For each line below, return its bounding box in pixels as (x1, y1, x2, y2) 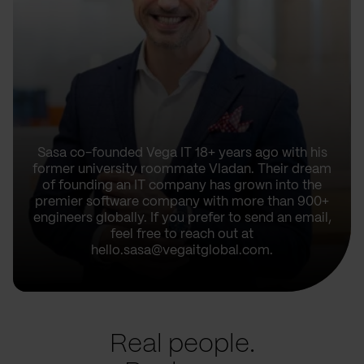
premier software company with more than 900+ (35, 196, 329, 209)
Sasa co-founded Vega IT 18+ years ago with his (37, 147, 327, 160)
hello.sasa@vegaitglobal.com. (91, 245, 273, 258)
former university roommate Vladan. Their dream (32, 163, 331, 176)
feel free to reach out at (110, 228, 253, 241)
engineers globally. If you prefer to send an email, (32, 212, 331, 225)
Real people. (109, 332, 255, 357)
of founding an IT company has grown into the (42, 180, 322, 193)
